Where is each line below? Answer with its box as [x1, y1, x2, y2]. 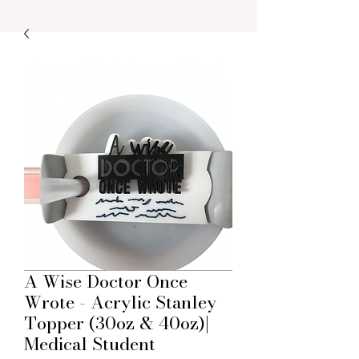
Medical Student [24, 330, 155, 357]
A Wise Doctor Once [24, 268, 188, 295]
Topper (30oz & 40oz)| [24, 309, 209, 337]
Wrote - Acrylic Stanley [24, 288, 216, 316]
